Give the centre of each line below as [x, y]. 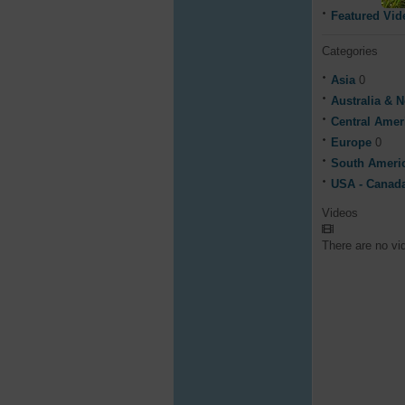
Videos [340, 213]
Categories [350, 52]
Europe [353, 143]
